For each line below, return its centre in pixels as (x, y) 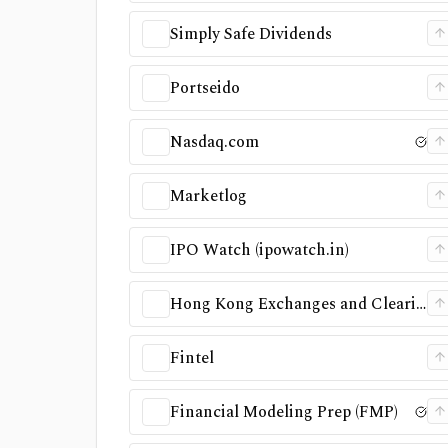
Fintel (192, 358)
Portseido (205, 88)
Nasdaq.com (214, 142)
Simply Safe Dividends (251, 34)
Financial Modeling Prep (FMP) (284, 412)
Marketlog (208, 196)
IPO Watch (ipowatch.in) (259, 250)
